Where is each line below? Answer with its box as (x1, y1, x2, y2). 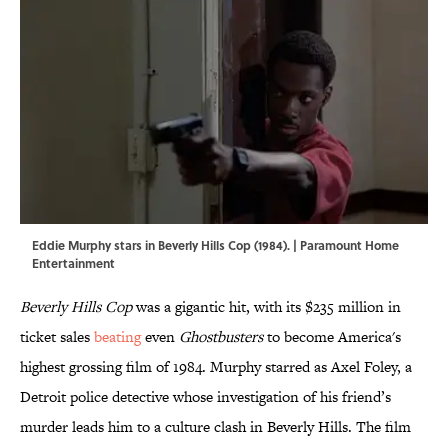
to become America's (267, 326, 401, 348)
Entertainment (32, 254, 115, 273)
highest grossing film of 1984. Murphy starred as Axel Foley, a (20, 356, 412, 378)
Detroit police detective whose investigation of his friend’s (20, 386, 391, 408)
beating (94, 326, 141, 348)
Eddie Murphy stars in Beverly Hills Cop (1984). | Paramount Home (32, 236, 399, 255)
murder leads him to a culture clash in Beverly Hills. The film (20, 416, 411, 438)
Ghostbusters (175, 326, 267, 348)
